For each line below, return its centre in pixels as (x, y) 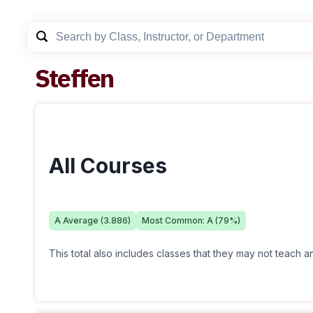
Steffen (74, 78)
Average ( (82, 220)
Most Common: (174, 220)
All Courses (108, 166)
